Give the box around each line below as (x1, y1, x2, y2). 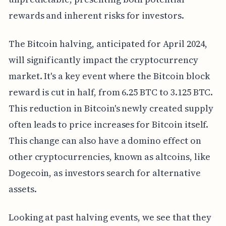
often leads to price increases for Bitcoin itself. (8, 118, 209, 131)
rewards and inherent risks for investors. (8, 9, 184, 22)
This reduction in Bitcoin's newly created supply (8, 102, 213, 115)
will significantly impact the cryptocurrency (8, 53, 198, 67)
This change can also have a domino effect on (8, 134, 201, 147)
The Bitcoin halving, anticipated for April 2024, (8, 37, 207, 50)
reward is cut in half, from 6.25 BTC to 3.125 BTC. (8, 86, 213, 99)
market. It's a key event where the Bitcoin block (8, 70, 210, 83)
